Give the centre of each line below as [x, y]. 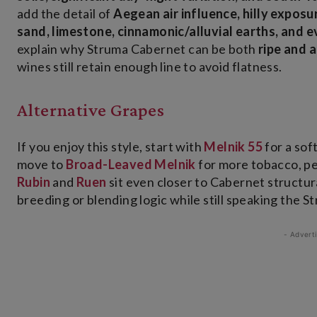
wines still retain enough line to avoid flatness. [150, 67]
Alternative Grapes [91, 110]
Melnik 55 [234, 147]
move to [42, 165]
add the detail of [65, 14]
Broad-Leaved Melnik [131, 165]
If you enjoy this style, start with [111, 147]
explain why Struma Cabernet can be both [138, 49]
